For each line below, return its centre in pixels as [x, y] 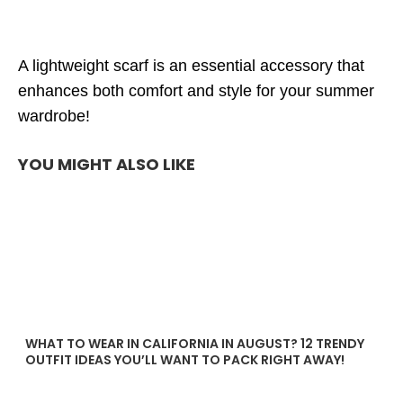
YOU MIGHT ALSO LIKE [107, 164]
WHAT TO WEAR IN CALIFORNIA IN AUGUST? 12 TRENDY [195, 344]
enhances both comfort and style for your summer [196, 91]
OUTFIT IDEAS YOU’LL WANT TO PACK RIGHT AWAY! [185, 360]
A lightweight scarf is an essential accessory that [191, 66]
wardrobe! [54, 116]
